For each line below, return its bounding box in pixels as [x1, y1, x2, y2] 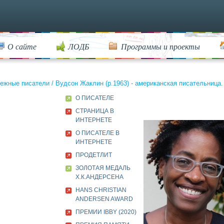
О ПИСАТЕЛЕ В [75, 129, 119, 136]
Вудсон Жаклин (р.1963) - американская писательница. [55, 79, 223, 87]
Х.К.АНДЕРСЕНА [75, 173, 123, 180]
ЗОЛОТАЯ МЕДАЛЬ [75, 164, 130, 171]
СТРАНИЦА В [75, 107, 114, 114]
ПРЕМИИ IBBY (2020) [75, 208, 136, 215]
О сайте [7, 41, 36, 51]
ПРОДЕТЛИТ [75, 151, 112, 158]
